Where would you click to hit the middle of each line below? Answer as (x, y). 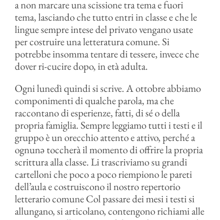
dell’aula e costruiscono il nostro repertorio (97, 186)
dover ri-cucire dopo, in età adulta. (81, 66)
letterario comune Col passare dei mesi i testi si (104, 199)
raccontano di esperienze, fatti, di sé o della (97, 113)
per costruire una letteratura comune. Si (92, 41)
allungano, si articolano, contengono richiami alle (109, 211)
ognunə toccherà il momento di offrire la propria (109, 150)
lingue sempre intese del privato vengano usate (104, 29)
